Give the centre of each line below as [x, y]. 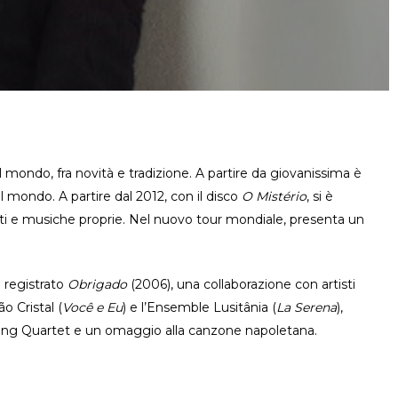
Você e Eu [92, 307]
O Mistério [274, 196]
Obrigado [97, 284]
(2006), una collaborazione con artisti [241, 284]
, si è [320, 196]
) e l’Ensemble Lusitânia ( [199, 307]
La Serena [306, 307]
